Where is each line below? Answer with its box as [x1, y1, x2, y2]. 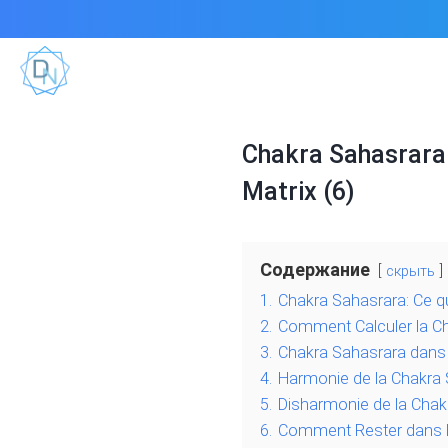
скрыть [386, 263, 435, 281]
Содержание [260, 259, 370, 281]
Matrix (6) [242, 177, 355, 207]
